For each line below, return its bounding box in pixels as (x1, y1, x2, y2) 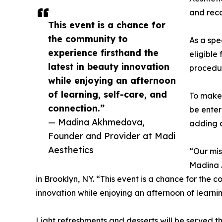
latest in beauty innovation (48, 60, 169, 72)
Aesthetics (48, 144, 94, 155)
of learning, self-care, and (48, 88, 167, 100)
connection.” (48, 102, 105, 113)
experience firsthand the (48, 47, 159, 58)
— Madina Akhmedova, (48, 116, 144, 127)
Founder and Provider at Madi (48, 130, 175, 141)
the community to (48, 33, 128, 44)
